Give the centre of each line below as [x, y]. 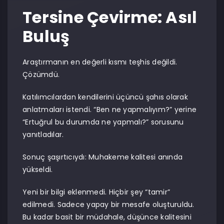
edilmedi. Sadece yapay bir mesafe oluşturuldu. [108, 204]
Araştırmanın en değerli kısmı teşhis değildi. [100, 62]
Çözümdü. [41, 74]
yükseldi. [38, 169]
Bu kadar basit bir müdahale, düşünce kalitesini [107, 217]
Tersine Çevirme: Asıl [110, 17]
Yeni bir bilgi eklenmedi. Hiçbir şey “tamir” [96, 192]
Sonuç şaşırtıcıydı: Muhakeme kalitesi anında [102, 157]
